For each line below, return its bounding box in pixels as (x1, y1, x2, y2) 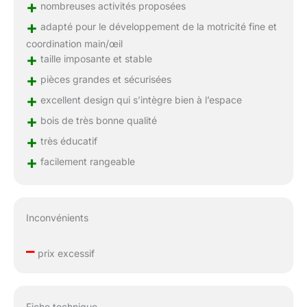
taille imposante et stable (37, 52, 152, 64)
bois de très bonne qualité (37, 114, 157, 126)
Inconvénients (25, 212, 88, 224)
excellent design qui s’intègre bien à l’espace (37, 93, 242, 106)
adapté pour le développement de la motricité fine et (37, 20, 277, 32)
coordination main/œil (25, 37, 123, 49)
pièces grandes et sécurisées (37, 73, 171, 85)
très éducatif (37, 134, 97, 147)
